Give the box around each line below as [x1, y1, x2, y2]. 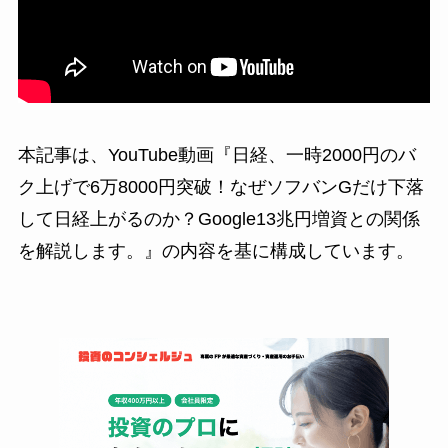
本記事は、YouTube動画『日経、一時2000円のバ [17, 144, 416, 165]
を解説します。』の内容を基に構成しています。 [17, 240, 414, 261]
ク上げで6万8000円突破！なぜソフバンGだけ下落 [17, 176, 424, 197]
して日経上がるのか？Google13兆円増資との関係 [17, 208, 420, 229]
